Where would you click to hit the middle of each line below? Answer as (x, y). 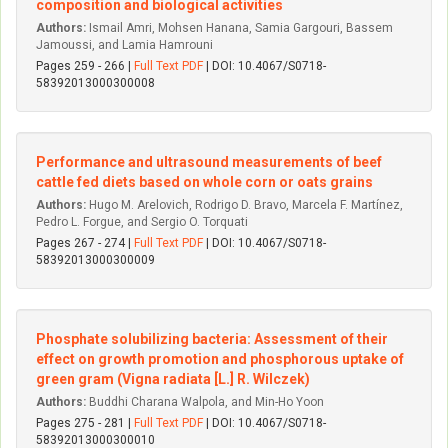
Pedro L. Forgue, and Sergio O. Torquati (142, 222)
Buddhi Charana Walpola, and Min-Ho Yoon (205, 402)
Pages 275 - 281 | (85, 423)
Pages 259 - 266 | (85, 66)
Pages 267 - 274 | (85, 243)
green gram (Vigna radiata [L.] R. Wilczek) (173, 379)
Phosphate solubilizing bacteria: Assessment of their (212, 339)
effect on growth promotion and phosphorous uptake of (220, 359)
